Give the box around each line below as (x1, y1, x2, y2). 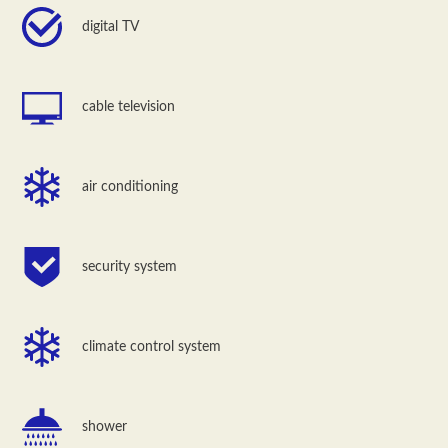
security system (82, 259, 178, 274)
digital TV (82, 19, 140, 34)
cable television (82, 99, 176, 114)
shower (82, 419, 128, 434)
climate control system (82, 339, 222, 354)
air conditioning (82, 179, 179, 194)
